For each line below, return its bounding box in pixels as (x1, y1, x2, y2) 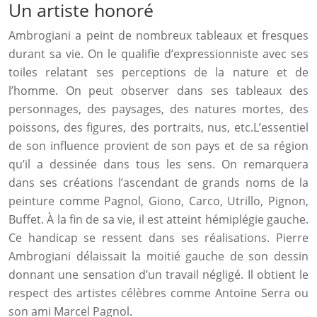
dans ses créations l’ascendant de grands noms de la (8, 175, 309, 190)
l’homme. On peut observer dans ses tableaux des (8, 83, 309, 98)
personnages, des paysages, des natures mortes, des (8, 101, 309, 117)
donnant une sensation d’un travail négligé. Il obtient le (8, 267, 309, 282)
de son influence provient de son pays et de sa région (8, 138, 309, 154)
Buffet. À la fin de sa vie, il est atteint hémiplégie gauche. (8, 212, 309, 227)
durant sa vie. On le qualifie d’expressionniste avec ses (8, 46, 309, 62)
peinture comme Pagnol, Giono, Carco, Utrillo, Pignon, (8, 193, 309, 209)
